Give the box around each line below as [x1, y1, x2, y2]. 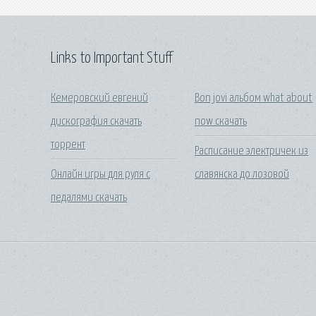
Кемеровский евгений [51, 92, 148, 104]
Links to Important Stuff [51, 51, 172, 66]
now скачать [195, 115, 248, 128]
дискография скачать [51, 115, 142, 128]
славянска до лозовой [195, 168, 290, 181]
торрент [51, 138, 85, 151]
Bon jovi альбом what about [195, 92, 313, 104]
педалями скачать [51, 191, 127, 204]
